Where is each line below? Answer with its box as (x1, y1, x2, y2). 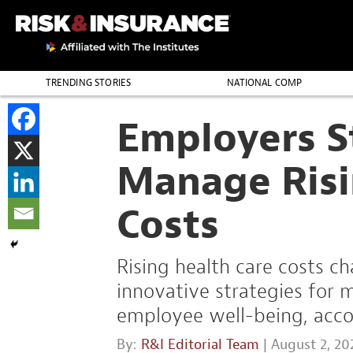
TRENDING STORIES (45, 76, 132, 89)
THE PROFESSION (50, 101, 127, 113)
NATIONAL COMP (227, 76, 303, 89)
